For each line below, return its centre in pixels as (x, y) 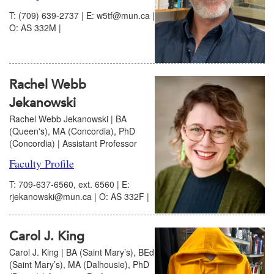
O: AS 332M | (35, 28)
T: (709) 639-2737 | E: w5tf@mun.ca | (82, 16)
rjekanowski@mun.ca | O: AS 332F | (79, 197)
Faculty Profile (42, 164)
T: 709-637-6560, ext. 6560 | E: (69, 184)
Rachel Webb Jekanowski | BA (68, 119)
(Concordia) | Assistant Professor (73, 143)
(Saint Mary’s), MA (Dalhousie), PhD (79, 265)
